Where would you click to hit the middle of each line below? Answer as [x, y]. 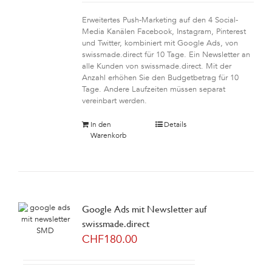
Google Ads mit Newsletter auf [144, 209]
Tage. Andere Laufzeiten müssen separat [153, 89]
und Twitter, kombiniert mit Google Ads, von [160, 43]
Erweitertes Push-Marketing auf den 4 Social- [160, 20]
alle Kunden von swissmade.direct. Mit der [156, 66]
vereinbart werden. [114, 101]
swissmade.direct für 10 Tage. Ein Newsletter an [166, 55]
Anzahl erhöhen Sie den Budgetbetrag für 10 [160, 78]
